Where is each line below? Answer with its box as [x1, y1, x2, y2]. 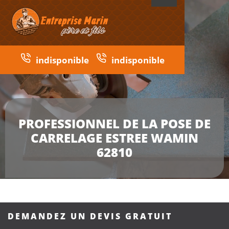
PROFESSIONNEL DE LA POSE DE [18, 115, 211, 132]
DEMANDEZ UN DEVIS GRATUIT [8, 211, 172, 222]
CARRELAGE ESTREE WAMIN [31, 129, 198, 147]
